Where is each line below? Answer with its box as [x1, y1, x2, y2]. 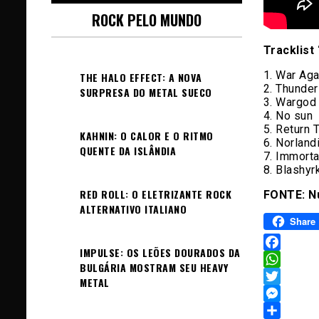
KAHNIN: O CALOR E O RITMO [80, 128, 214, 143]
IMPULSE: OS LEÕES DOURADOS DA [80, 245, 241, 260]
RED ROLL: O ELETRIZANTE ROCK [80, 187, 231, 202]
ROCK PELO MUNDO [91, 9, 202, 31]
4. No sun [263, 108, 313, 122]
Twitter [263, 285, 303, 300]
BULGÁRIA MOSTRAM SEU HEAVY [80, 260, 228, 275]
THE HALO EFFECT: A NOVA [80, 70, 202, 85]
